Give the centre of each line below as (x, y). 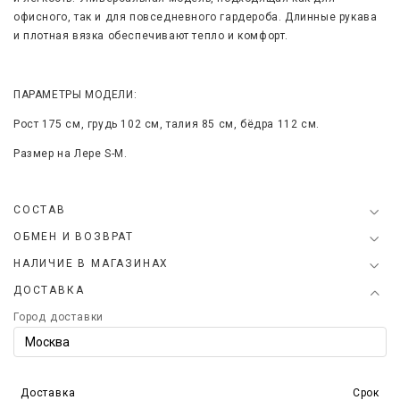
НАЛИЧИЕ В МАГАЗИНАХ (92, 263)
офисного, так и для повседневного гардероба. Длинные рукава (196, 17)
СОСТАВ (40, 210)
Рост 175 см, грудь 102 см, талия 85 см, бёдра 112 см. (167, 124)
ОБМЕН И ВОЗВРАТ (74, 237)
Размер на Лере (58, 154)
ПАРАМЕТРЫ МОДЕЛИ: (75, 95)
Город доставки (59, 317)
